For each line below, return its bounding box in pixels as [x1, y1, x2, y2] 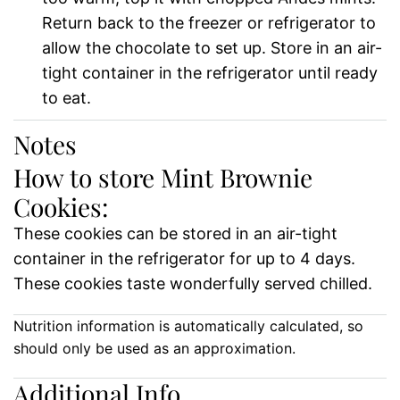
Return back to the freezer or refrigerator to [42, 12, 376, 32]
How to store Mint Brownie [13, 160, 312, 194]
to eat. [42, 87, 91, 107]
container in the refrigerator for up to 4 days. [13, 248, 355, 268]
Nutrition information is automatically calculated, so [13, 316, 24, 335]
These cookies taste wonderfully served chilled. [13, 273, 372, 293]
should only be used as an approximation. [13, 338, 296, 357]
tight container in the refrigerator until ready [42, 62, 378, 82]
